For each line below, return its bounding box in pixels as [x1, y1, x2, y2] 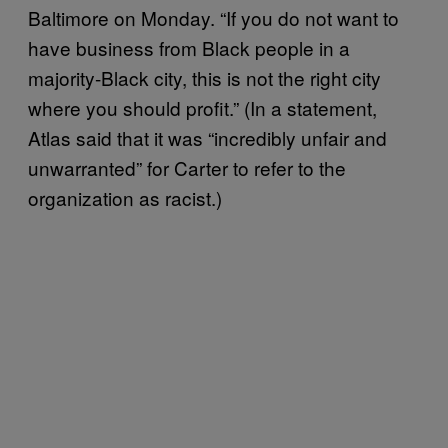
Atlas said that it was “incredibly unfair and [28, 123, 387, 151]
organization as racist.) [28, 183, 222, 211]
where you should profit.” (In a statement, [28, 93, 377, 121]
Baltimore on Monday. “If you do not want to [28, 3, 399, 31]
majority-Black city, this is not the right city [28, 63, 381, 91]
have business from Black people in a [28, 33, 350, 61]
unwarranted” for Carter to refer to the [28, 153, 346, 181]
